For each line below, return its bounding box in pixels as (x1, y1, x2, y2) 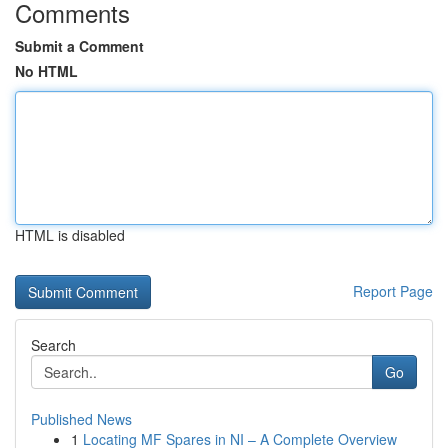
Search (31, 335, 76, 355)
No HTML (15, 61, 78, 81)
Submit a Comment (15, 36, 144, 56)
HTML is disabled (15, 225, 125, 245)
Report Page (353, 281, 433, 301)
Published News (31, 409, 132, 429)
